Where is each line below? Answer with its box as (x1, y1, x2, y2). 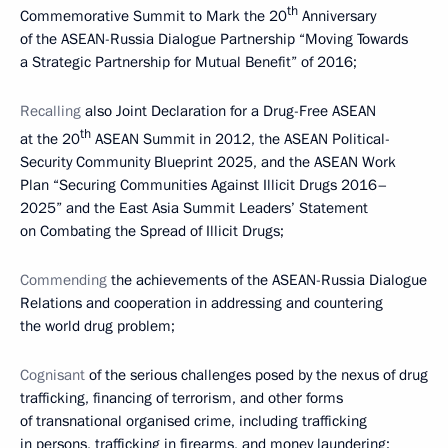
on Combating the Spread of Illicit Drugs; (20, 221, 284, 241)
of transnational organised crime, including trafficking (20, 411, 367, 431)
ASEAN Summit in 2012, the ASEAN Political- (91, 129, 390, 149)
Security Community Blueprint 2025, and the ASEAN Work (20, 152, 396, 172)
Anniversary (298, 6, 376, 26)
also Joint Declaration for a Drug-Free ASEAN (85, 101, 376, 121)
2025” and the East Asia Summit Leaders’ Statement (20, 198, 368, 218)
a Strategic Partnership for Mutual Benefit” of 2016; (20, 52, 357, 72)
